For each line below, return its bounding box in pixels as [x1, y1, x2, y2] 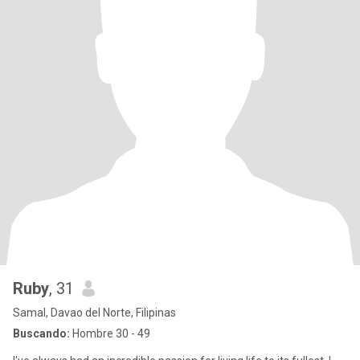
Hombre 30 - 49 [70, 327, 150, 340]
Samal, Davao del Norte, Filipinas [13, 306, 176, 319]
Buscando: [13, 327, 70, 340]
